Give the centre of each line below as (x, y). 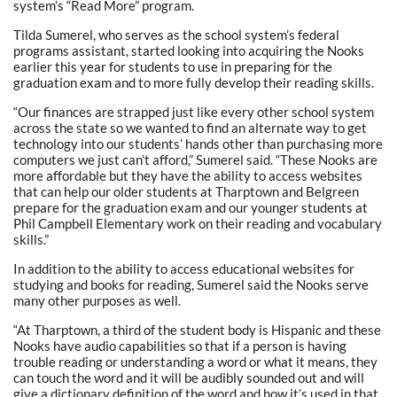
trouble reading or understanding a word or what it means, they (195, 361)
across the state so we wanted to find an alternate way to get (190, 127)
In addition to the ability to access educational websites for (184, 268)
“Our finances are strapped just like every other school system (194, 111)
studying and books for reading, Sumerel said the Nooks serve (191, 284)
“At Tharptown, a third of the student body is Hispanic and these (197, 329)
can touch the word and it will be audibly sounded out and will (189, 377)
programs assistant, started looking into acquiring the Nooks (189, 50)
